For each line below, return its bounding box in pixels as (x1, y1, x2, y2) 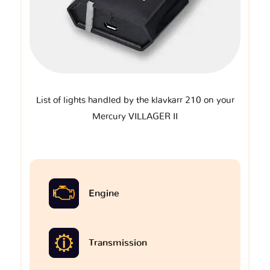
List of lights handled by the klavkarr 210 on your (36, 95, 234, 105)
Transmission (89, 237, 147, 248)
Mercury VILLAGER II (92, 111, 178, 121)
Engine (89, 188, 119, 198)
